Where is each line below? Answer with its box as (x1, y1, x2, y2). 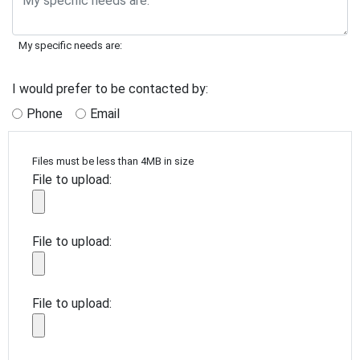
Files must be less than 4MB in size (32, 155, 194, 168)
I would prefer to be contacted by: (12, 80, 208, 96)
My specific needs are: (18, 39, 122, 51)
